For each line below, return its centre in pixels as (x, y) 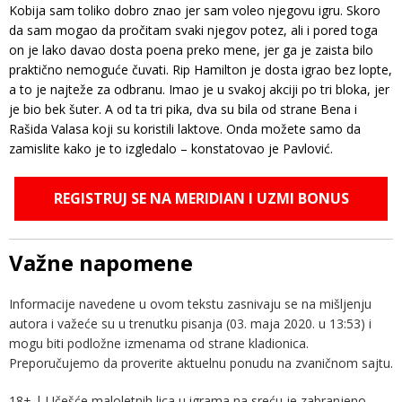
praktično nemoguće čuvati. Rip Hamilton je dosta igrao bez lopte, (201, 70)
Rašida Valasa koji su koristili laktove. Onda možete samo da (185, 129)
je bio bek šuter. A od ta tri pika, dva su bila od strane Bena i (183, 109)
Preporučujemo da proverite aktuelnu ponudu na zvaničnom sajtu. (201, 363)
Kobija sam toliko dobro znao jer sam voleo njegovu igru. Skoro (195, 11)
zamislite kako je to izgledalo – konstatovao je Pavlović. (171, 149)
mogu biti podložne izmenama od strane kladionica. (159, 344)
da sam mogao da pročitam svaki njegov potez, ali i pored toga (193, 31)
